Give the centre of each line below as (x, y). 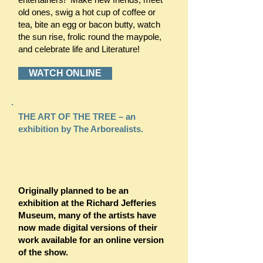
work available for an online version (91, 240)
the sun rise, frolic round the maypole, (90, 37)
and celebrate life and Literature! (80, 49)
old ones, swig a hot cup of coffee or (87, 12)
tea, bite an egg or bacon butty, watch (89, 24)
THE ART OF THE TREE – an (77, 117)
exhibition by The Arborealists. (82, 129)
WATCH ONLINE (65, 73)
